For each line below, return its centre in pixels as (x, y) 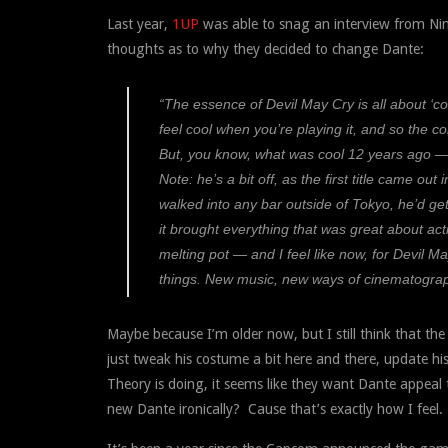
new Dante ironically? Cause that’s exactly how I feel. (275, 408)
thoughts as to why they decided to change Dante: (265, 48)
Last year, (139, 23)
